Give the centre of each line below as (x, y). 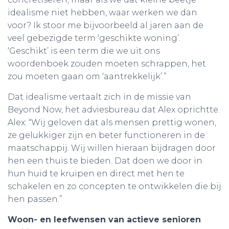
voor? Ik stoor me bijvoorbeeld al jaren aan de (106, 25)
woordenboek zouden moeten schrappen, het (107, 63)
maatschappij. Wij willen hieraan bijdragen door (112, 148)
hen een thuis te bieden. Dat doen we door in (105, 161)
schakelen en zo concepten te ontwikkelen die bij (114, 186)
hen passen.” (35, 199)
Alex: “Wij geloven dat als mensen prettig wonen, (112, 122)
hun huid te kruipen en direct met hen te (96, 173)
